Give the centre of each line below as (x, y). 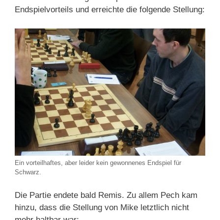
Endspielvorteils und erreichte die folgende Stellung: (110, 10)
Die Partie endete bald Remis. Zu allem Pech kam (106, 195)
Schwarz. (28, 172)
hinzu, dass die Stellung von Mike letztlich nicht (102, 208)
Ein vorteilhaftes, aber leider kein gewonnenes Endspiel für (98, 163)
